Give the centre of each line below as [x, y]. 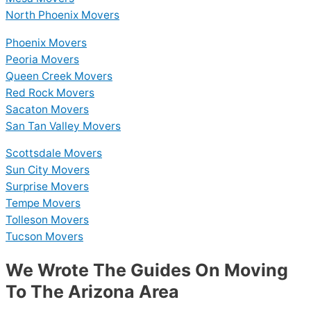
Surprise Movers [47, 187]
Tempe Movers [43, 203]
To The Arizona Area [92, 292]
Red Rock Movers [50, 92]
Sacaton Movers [47, 109]
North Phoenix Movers [62, 15]
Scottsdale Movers [54, 153]
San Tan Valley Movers [63, 126]
